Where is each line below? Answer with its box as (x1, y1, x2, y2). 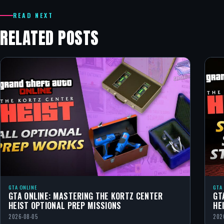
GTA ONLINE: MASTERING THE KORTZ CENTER (8, 189, 163, 202)
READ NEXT (13, 10, 53, 20)
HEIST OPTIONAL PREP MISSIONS (8, 199, 121, 211)
